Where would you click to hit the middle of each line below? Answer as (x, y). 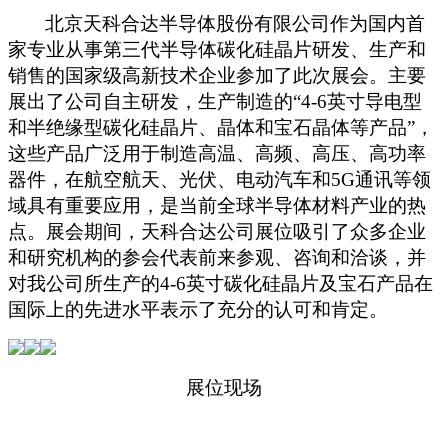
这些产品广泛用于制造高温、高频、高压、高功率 (217, 154)
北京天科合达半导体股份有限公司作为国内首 (235, 24)
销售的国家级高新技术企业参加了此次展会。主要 (217, 76)
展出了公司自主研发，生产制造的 (150, 102)
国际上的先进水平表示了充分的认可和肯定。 (198, 310)
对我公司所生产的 (84, 284)
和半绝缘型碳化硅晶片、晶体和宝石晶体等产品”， (221, 128)
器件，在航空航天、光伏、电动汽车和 (169, 180)
